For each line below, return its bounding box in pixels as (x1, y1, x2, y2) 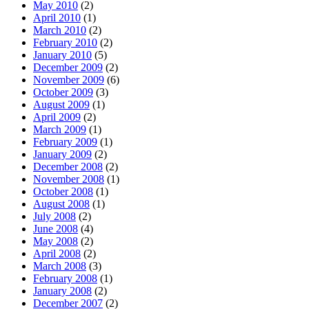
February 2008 (33, 272, 97, 285)
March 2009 (33, 123, 86, 136)
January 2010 (33, 49, 92, 61)
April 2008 (33, 248, 81, 260)
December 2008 (33, 161, 103, 173)
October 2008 (33, 186, 93, 198)
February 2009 (33, 136, 97, 148)
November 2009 (33, 74, 104, 86)
